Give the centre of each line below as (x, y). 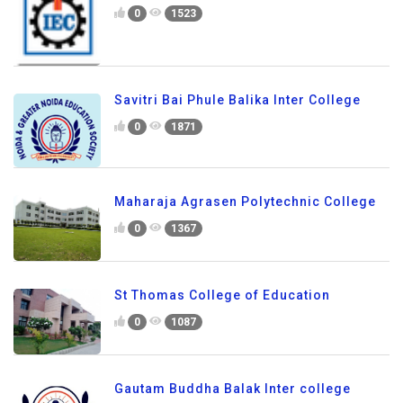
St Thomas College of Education (222, 296)
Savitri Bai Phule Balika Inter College (237, 99)
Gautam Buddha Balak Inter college (233, 388)
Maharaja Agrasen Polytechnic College (245, 202)
